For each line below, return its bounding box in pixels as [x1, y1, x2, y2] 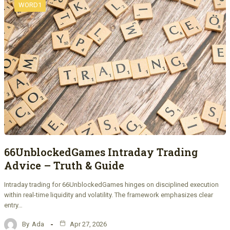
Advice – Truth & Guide [4, 158, 124, 172]
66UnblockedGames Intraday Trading [4, 145, 198, 159]
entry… [4, 201, 23, 209]
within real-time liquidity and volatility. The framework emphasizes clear [4, 190, 213, 199]
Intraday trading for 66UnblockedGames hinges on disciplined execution [4, 180, 219, 188]
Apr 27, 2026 [68, 220, 107, 228]
